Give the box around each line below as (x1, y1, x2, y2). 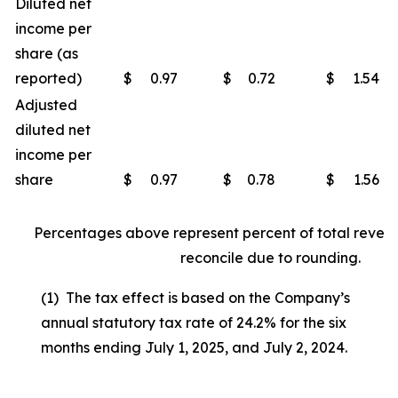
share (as (15, 44, 78, 62)
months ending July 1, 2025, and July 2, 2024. (41, 338, 347, 356)
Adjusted (15, 96, 77, 114)
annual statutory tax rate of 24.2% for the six (41, 314, 346, 331)
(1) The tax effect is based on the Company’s (41, 289, 350, 306)
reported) (15, 69, 82, 87)
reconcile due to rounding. (179, 249, 361, 267)
